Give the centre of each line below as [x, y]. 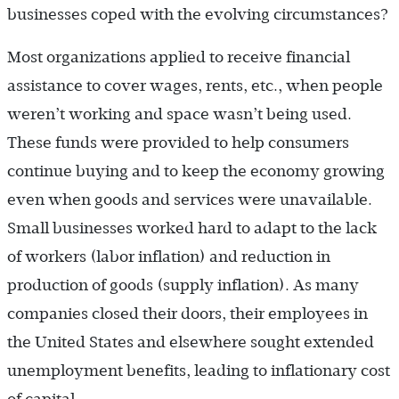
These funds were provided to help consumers [178, 143]
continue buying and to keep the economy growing [196, 171]
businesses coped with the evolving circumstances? [198, 15]
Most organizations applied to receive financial [179, 57]
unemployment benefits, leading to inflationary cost [199, 371]
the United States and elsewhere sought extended [191, 342]
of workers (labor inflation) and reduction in [169, 257]
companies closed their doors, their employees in [187, 314]
